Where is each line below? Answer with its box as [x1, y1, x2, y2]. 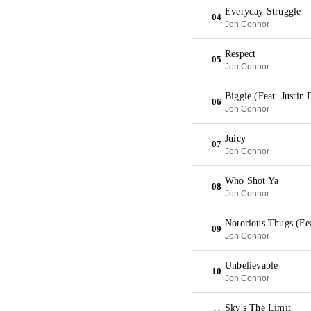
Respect [225, 49, 256, 59]
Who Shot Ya [225, 176, 279, 186]
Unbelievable [225, 260, 278, 271]
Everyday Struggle [225, 6, 301, 17]
